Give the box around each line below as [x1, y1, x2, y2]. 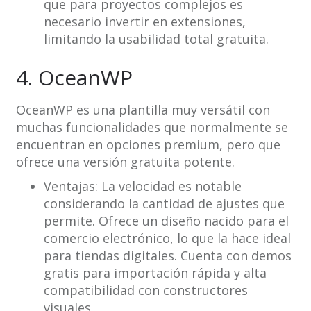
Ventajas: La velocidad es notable [43, 178, 242, 195]
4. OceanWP [15, 63, 133, 92]
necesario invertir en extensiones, [43, 13, 246, 31]
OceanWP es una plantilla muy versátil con [15, 101, 270, 119]
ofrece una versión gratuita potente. [15, 153, 235, 171]
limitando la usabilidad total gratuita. [43, 31, 269, 48]
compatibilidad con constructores [43, 282, 248, 299]
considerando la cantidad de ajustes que [43, 195, 285, 212]
